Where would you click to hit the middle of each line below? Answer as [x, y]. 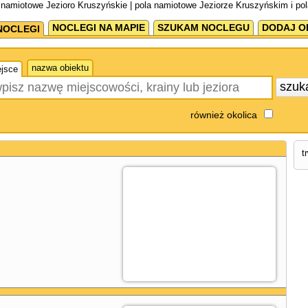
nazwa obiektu [60, 68]
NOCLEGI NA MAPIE [98, 27]
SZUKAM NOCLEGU [203, 27]
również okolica [223, 115]
